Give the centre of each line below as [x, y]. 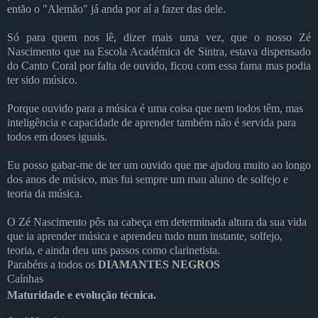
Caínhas [25, 279]
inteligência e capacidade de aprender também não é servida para [152, 123]
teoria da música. [45, 194]
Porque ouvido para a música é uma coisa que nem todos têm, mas [155, 109]
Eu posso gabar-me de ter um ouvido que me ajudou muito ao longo [159, 165]
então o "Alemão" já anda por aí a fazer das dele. [116, 9]
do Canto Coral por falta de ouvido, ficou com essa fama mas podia [159, 66]
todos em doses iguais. [57, 137]
